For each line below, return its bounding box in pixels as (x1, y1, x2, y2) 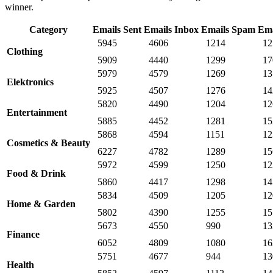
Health (7, 260, 34, 271)
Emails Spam (201, 24, 255, 35)
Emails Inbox (144, 24, 199, 35)
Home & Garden (7, 199, 76, 210)
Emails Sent (93, 24, 141, 35)
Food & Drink (7, 168, 66, 179)
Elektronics (7, 77, 54, 88)
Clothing (7, 46, 43, 57)
